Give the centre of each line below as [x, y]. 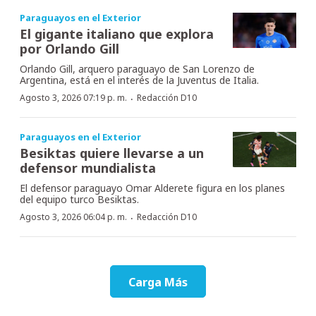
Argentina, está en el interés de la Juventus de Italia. [139, 80]
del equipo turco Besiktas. [79, 199]
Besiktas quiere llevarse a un [112, 153]
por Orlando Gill [69, 48]
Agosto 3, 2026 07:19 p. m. [73, 97]
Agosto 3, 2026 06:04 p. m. [73, 217]
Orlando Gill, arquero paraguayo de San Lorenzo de [137, 68]
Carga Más [158, 282]
